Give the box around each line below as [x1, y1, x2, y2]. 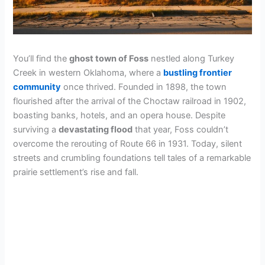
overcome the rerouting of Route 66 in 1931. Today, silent [13, 138, 243, 149]
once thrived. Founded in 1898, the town [61, 81, 227, 92]
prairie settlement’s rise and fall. [13, 166, 139, 177]
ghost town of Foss [69, 53, 149, 64]
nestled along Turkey [148, 53, 235, 64]
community [13, 81, 62, 92]
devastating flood [59, 124, 133, 135]
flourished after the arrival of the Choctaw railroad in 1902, [13, 95, 247, 106]
